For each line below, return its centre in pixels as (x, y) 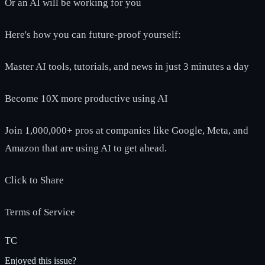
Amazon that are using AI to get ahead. (86, 148)
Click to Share (34, 180)
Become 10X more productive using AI (86, 98)
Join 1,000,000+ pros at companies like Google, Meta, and (127, 130)
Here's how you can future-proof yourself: (93, 34)
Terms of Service (40, 212)
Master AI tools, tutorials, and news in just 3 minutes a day (127, 66)
